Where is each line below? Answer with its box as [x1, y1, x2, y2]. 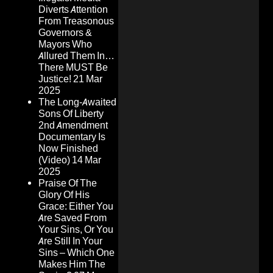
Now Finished [38, 143, 98, 155]
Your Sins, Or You [38, 224, 113, 236]
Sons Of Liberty [38, 108, 104, 120]
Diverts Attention [38, 4, 108, 16]
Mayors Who [38, 38, 92, 51]
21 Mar [73, 73, 102, 85]
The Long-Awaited [38, 96, 116, 108]
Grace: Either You [38, 200, 113, 213]
